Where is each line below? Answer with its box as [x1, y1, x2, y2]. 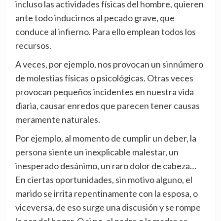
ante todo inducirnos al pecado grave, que [15, 12, 175, 24]
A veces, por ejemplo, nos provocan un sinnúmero [15, 59, 203, 70]
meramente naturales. [15, 114, 100, 125]
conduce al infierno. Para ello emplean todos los [15, 26, 196, 37]
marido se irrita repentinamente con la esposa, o [15, 188, 198, 199]
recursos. [15, 40, 51, 51]
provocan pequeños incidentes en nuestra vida [15, 86, 194, 98]
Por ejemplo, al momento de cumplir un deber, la [15, 133, 196, 144]
